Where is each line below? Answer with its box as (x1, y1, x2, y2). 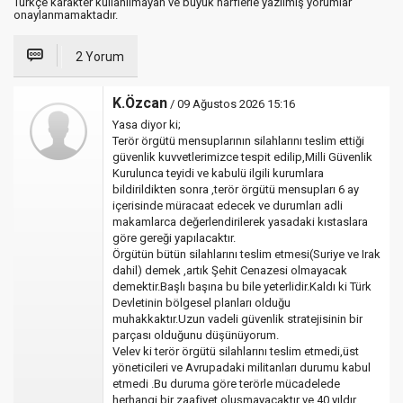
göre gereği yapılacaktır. (112, 230, 236, 245)
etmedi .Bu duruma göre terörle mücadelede (112, 376, 340, 390)
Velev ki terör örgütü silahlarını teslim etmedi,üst (112, 344, 359, 358)
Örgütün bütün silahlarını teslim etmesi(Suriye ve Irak (112, 246, 381, 261)
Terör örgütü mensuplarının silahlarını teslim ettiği (112, 133, 364, 148)
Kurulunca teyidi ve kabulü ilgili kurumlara (112, 166, 324, 180)
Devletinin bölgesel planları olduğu (112, 295, 291, 309)
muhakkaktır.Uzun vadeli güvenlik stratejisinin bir (112, 311, 363, 326)
